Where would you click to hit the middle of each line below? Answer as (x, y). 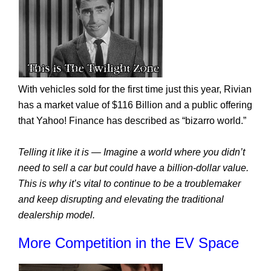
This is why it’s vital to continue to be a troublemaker (129, 184)
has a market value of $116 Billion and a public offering (135, 105)
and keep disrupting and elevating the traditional (121, 199)
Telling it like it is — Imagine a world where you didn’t (132, 152)
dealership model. (57, 215)
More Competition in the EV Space (129, 243)
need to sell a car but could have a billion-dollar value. (133, 168)
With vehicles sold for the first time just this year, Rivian (135, 89)
